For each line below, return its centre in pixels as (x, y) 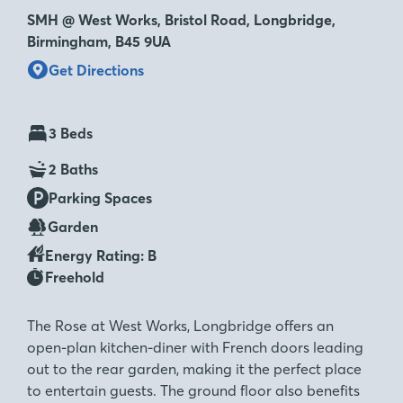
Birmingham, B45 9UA (99, 41)
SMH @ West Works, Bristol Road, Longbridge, (181, 20)
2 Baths (73, 169)
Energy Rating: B (101, 255)
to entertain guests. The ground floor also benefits (193, 390)
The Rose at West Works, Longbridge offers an (180, 326)
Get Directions (96, 70)
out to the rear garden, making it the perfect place (194, 369)
